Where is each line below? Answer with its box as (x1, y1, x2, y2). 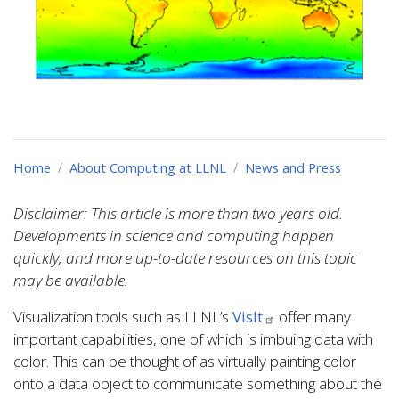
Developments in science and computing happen (13, 225, 334, 247)
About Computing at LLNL (69, 159, 226, 177)
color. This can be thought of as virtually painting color (13, 351, 356, 372)
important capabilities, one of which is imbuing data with (13, 329, 373, 350)
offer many (275, 306, 351, 328)
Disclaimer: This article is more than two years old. (13, 203, 343, 224)
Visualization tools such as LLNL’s (13, 306, 232, 328)
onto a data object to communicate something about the (13, 373, 382, 395)
